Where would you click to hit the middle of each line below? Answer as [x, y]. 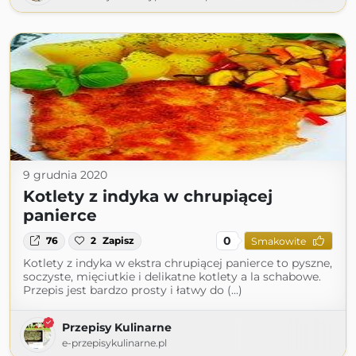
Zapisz [119, 241]
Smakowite [278, 241]
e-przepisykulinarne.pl [114, 343]
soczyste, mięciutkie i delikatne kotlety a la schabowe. [172, 277]
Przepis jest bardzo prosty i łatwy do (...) [133, 290]
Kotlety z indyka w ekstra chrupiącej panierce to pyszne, [178, 263]
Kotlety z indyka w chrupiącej [148, 197]
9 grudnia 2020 [65, 175]
